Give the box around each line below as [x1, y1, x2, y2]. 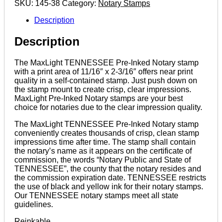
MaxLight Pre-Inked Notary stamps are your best [14, 94, 183, 103]
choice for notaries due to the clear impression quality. [14, 103, 202, 111]
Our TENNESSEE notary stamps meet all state [14, 191, 178, 200]
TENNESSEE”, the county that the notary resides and [14, 164, 201, 173]
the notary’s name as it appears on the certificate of [14, 146, 192, 155]
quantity [14, 4, 42, 13]
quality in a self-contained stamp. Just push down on [14, 76, 197, 85]
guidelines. [14, 200, 53, 209]
